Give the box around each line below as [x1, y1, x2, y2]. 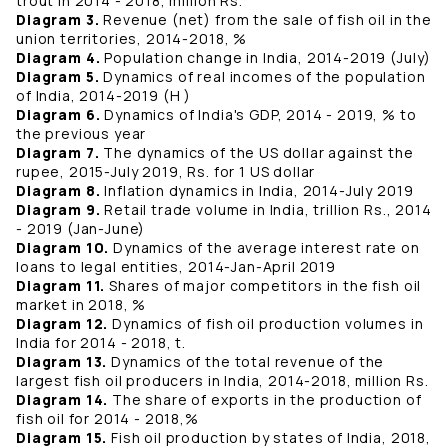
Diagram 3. [16, 10, 100, 30]
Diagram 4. [16, 48, 105, 68]
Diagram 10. [16, 238, 110, 258]
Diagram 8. [16, 181, 101, 201]
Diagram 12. [16, 314, 113, 334]
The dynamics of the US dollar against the [99, 143, 414, 163]
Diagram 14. [16, 390, 109, 410]
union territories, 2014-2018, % [16, 29, 248, 49]
